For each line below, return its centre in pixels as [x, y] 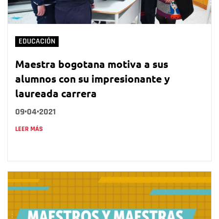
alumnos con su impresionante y [92, 79]
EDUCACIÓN [37, 42]
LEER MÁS [29, 129]
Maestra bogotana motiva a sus [92, 64]
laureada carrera [56, 93]
